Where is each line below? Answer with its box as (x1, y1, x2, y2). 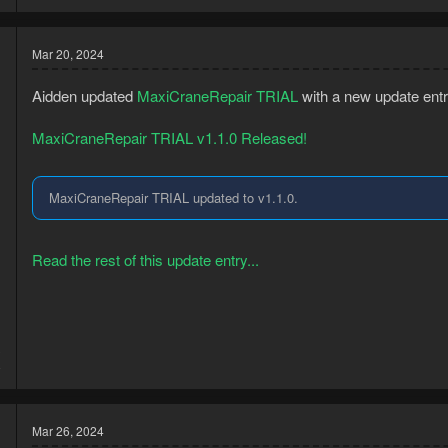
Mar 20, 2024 (32, 44, 104, 62)
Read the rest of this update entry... (32, 248, 259, 270)
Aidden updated (32, 84, 137, 106)
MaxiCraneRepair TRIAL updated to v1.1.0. (49, 188, 298, 208)
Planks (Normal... (89, 7, 190, 27)
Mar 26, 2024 (32, 421, 104, 439)
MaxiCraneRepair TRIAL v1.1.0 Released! (32, 126, 307, 148)
